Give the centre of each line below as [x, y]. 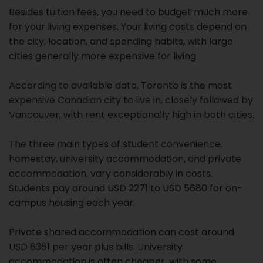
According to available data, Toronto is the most [120, 85]
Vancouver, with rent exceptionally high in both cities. [131, 114]
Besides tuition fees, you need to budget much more [128, 12]
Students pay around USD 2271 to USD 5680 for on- [126, 188]
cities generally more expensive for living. [103, 56]
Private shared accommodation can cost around [122, 232]
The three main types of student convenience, [116, 144]
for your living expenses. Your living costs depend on [128, 26]
